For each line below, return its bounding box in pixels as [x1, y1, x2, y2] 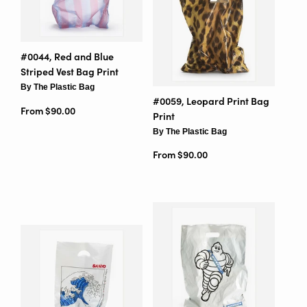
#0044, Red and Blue [21, 51, 114, 63]
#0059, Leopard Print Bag [152, 95, 269, 107]
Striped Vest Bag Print [21, 66, 119, 78]
